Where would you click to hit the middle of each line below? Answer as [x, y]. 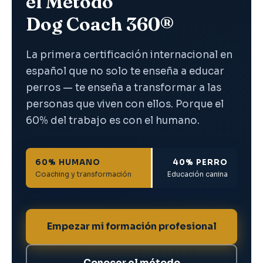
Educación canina [198, 174]
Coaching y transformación [83, 174]
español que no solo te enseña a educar [125, 71]
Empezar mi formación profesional [131, 226]
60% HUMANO [68, 162]
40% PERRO [200, 162]
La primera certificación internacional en [129, 55]
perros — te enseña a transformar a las [124, 88]
